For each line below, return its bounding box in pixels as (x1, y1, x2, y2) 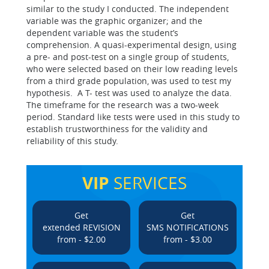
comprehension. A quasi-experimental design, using (26, 39, 237, 50)
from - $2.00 (57, 234, 106, 245)
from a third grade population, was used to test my (26, 75, 231, 86)
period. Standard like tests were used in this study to (26, 111, 240, 122)
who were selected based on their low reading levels (26, 63, 238, 74)
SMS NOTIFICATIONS (147, 222, 229, 233)
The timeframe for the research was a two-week (26, 99, 219, 110)
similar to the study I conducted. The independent (26, 3, 229, 14)
